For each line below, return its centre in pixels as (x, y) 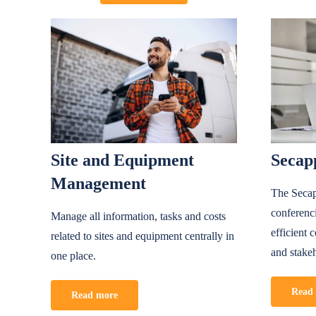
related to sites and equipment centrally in (142, 236)
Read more (94, 295)
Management (98, 183)
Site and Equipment (122, 160)
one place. (73, 255)
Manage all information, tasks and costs (138, 216)
